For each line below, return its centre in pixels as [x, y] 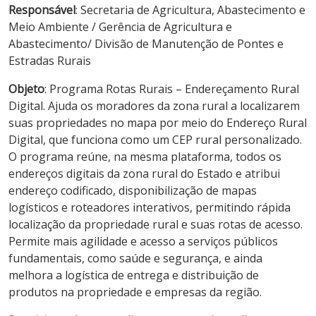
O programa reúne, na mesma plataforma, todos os [145, 156]
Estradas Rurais [50, 60]
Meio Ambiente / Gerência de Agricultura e [120, 26]
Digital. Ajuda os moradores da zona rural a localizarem [154, 105]
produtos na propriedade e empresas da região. [135, 292]
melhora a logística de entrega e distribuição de [134, 275]
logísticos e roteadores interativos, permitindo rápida [150, 207]
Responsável [42, 10]
